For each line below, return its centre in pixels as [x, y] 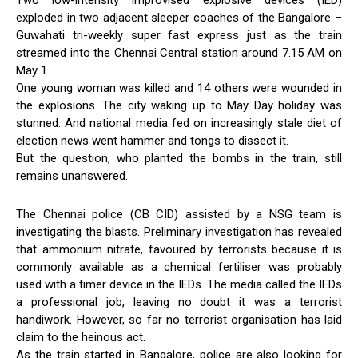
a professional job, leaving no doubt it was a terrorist [179, 302]
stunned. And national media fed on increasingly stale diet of [179, 123]
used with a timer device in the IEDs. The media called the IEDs [179, 285]
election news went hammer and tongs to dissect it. [152, 141]
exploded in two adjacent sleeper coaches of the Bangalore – [179, 18]
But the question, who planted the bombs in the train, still [179, 159]
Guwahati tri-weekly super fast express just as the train [179, 36]
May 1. [33, 71]
